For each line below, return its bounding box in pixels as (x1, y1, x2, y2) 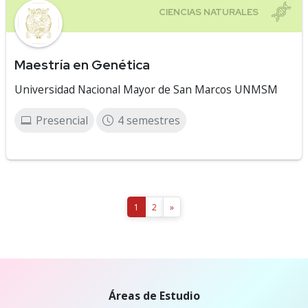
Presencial (36, 113, 88, 128)
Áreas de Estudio (108, 288, 200, 303)
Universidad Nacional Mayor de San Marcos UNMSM (14, 82, 278, 97)
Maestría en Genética (14, 56, 150, 74)
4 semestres (118, 113, 180, 128)
